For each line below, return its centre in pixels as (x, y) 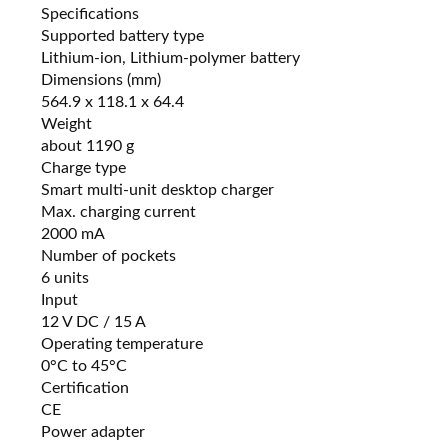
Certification (85, 388)
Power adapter (93, 432)
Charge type (84, 168)
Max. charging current (119, 212)
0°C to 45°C (84, 366)
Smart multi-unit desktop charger (158, 190)
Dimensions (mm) (101, 80)
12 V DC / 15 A (94, 322)
